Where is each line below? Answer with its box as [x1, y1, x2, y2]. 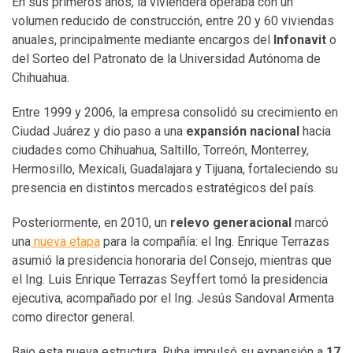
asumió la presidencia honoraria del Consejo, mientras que [12, 252, 332, 268]
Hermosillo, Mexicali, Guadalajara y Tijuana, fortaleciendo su [12, 161, 338, 176]
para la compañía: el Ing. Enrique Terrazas [100, 233, 329, 249]
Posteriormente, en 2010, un [12, 214, 170, 230]
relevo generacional [170, 214, 292, 230]
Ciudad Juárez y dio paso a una [12, 123, 186, 139]
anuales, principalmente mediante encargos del [12, 32, 270, 47]
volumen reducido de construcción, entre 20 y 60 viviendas [12, 13, 334, 28]
